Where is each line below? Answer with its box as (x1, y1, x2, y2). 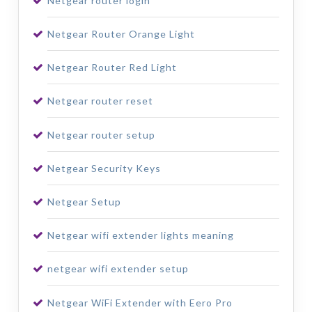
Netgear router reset (47, 95, 153, 107)
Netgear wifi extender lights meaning (47, 229, 234, 242)
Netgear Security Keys (47, 162, 161, 174)
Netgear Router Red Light (47, 61, 177, 74)
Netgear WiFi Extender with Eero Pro (47, 296, 233, 309)
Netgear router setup (47, 128, 155, 141)
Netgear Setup (47, 196, 121, 208)
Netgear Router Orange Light (47, 28, 195, 40)
